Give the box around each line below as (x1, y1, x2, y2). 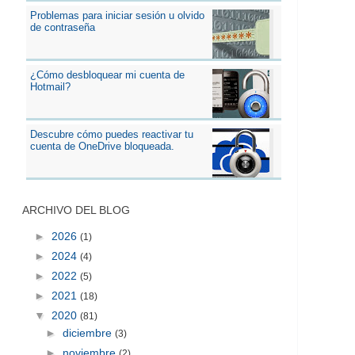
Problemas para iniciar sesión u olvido (29, 9, 204, 21)
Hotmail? (29, 80, 71, 93)
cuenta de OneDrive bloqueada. (29, 139, 174, 152)
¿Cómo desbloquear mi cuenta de (29, 68, 185, 81)
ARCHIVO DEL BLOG (21, 203, 130, 216)
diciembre (62, 326, 115, 339)
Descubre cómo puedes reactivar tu (29, 128, 193, 140)
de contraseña (29, 21, 95, 33)
